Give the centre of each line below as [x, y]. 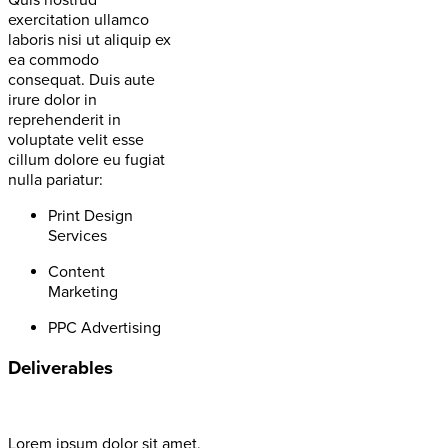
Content [76, 272]
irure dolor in [52, 100]
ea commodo [53, 60]
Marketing [83, 292]
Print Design [90, 216]
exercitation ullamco [78, 20]
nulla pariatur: [55, 180]
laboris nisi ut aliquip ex [89, 40]
